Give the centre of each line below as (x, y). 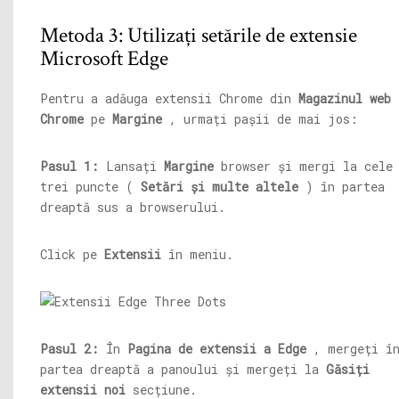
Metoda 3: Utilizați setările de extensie (199, 36)
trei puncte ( (90, 187)
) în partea (342, 187)
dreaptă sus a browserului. (133, 208)
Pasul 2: (69, 349)
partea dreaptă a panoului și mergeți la (183, 370)
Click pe (72, 255)
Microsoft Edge (104, 59)
